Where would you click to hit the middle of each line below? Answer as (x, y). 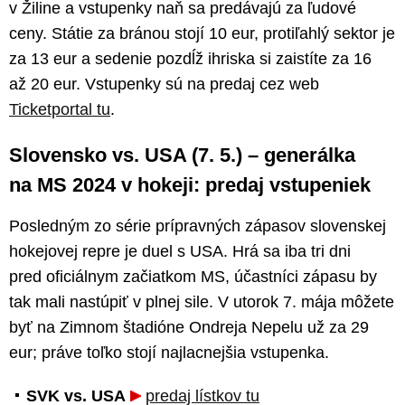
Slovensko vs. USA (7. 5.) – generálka (182, 155)
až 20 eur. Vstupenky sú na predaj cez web (164, 84)
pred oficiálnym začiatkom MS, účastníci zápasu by (193, 276)
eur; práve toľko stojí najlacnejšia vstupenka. (169, 352)
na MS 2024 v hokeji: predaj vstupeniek (190, 184)
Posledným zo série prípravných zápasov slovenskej (198, 226)
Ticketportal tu (60, 109)
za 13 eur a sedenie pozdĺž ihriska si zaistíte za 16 (190, 58)
